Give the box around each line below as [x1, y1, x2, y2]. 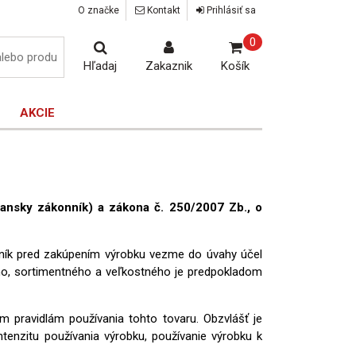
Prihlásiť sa [204, 5, 256, 17]
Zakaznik [145, 59, 192, 74]
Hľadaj [83, 59, 117, 74]
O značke [78, 5, 119, 17]
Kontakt [145, 5, 180, 17]
